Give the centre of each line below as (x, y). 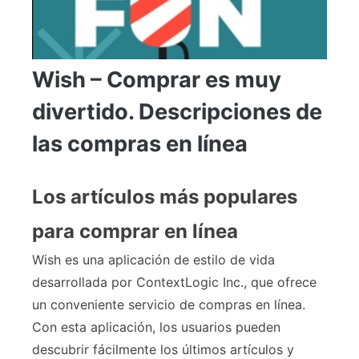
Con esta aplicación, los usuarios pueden (156, 327)
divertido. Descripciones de (177, 112)
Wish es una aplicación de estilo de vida (153, 260)
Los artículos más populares (165, 197)
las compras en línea (140, 144)
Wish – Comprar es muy (157, 80)
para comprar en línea (135, 232)
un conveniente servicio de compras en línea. (169, 305)
